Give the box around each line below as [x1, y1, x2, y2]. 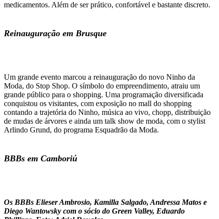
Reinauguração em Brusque [4, 28, 107, 39]
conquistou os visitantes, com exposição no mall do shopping [4, 99, 192, 108]
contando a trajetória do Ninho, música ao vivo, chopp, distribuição [4, 108, 211, 117]
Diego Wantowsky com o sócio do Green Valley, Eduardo [4, 207, 185, 216]
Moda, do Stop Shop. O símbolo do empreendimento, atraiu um [4, 82, 200, 90]
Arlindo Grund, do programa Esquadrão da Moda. [4, 126, 159, 134]
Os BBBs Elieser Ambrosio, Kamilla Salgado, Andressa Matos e [4, 198, 207, 207]
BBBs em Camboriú [4, 153, 77, 164]
